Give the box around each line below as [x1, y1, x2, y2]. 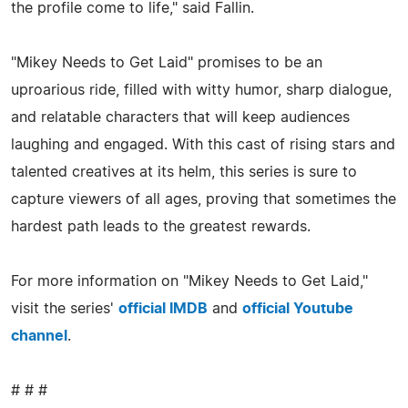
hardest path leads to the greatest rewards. [11, 219, 311, 234]
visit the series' [11, 301, 118, 316]
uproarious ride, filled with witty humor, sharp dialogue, [11, 82, 392, 97]
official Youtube [242, 301, 353, 316]
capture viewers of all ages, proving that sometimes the [11, 191, 396, 207]
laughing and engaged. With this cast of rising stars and [11, 137, 395, 152]
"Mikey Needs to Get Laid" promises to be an [11, 55, 322, 70]
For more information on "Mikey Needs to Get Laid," [11, 273, 368, 289]
